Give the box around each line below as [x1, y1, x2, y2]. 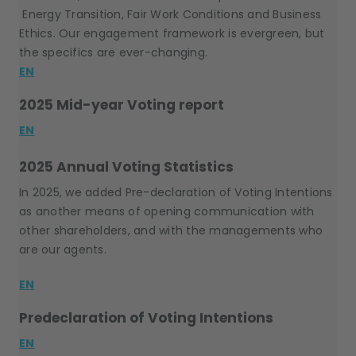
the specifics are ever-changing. [19, 44, 211, 60]
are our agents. [19, 242, 110, 257]
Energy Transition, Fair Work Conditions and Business [19, 6, 322, 22]
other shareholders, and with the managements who [19, 222, 323, 238]
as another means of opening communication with [19, 203, 315, 219]
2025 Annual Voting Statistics [19, 157, 234, 176]
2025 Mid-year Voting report [19, 95, 224, 114]
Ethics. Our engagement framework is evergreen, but [19, 25, 325, 41]
